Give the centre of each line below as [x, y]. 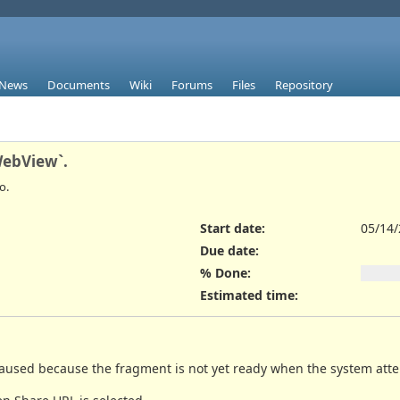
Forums [192, 85]
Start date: [233, 228]
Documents [79, 85]
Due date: [229, 250]
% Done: [225, 273]
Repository [304, 85]
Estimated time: [249, 296]
